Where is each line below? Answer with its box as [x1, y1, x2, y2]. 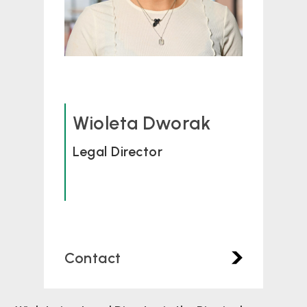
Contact [64, 249, 121, 267]
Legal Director [73, 143, 162, 160]
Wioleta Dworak [73, 111, 210, 134]
